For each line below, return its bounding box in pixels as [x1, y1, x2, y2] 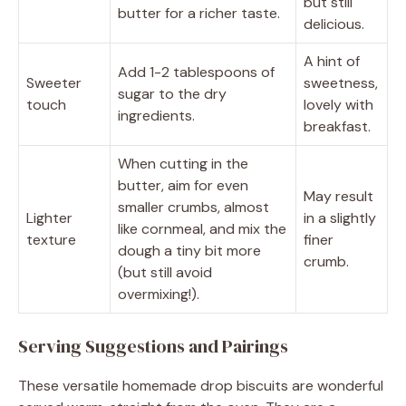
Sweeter [26, 72, 82, 92]
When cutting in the [118, 153, 248, 173]
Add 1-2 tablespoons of [118, 62, 275, 82]
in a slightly [304, 208, 376, 227]
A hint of [304, 51, 360, 71]
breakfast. [304, 116, 371, 136]
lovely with [304, 94, 373, 114]
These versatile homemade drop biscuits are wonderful [18, 375, 383, 395]
